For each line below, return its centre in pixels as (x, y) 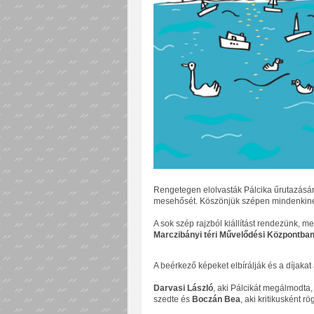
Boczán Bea (216, 299)
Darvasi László (183, 288)
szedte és (172, 299)
